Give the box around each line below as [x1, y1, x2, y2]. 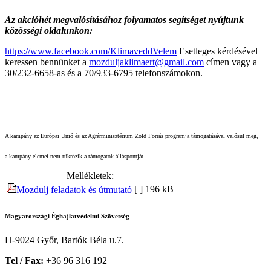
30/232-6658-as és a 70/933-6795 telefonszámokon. [5, 68, 203, 79]
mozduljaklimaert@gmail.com [89, 57, 204, 68]
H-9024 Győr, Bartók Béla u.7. [5, 235, 124, 246]
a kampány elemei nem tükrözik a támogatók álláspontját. [5, 153, 145, 160]
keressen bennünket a [5, 57, 89, 68]
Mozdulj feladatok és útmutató [16, 184, 132, 195]
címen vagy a [204, 57, 257, 68]
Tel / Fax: [5, 255, 44, 266]
